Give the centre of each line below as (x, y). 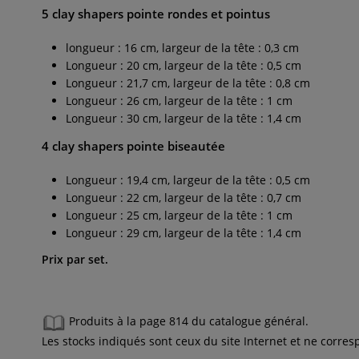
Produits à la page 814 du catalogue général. (189, 321)
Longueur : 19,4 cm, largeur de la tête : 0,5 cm (188, 180)
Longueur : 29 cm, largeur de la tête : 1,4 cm (184, 233)
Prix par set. (75, 259)
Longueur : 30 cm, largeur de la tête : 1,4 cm (184, 118)
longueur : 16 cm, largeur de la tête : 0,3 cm (182, 48)
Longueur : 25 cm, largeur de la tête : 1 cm (179, 215)
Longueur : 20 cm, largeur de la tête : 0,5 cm (184, 65)
